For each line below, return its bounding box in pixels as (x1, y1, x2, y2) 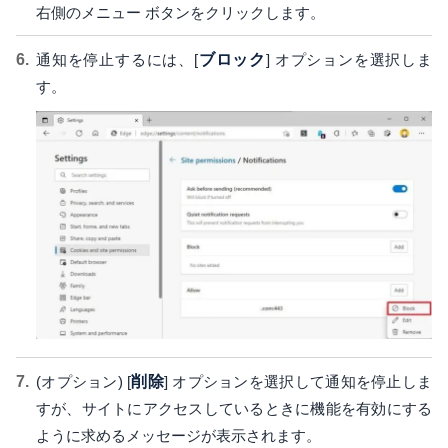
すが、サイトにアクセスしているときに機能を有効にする (36, 400, 432, 418)
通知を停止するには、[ (36, 50, 198, 68)
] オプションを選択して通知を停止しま (163, 373, 433, 391)
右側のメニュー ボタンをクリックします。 (36, 3, 325, 21)
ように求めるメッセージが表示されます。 (36, 427, 321, 445)
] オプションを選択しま (266, 50, 432, 68)
